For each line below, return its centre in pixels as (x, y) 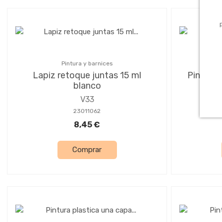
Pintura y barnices (87, 63)
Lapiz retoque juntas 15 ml (87, 75)
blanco (87, 85)
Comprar (87, 150)
